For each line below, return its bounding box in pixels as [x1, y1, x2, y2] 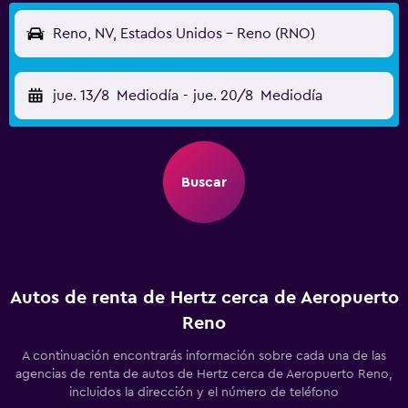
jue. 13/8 [53, 88, 109, 103]
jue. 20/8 [192, 88, 253, 103]
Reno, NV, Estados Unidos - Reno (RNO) [53, 26, 315, 41]
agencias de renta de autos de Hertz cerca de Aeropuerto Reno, [15, 368, 393, 381]
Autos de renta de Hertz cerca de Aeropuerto [9, 289, 399, 307]
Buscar [181, 175, 227, 189]
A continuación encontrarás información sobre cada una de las [22, 350, 386, 362]
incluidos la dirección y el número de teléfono [69, 386, 339, 399]
